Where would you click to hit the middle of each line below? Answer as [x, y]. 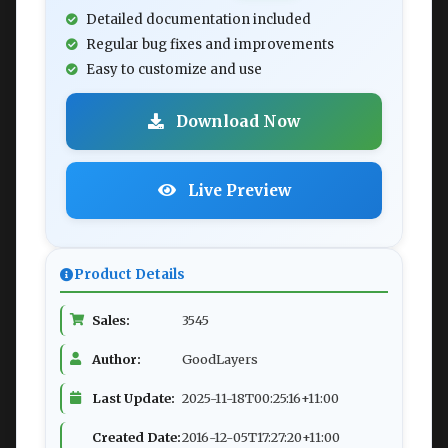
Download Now [236, 121]
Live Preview [237, 190]
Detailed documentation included [198, 20]
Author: [116, 359]
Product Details [129, 275]
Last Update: [133, 398]
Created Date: [136, 437]
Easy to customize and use [174, 70]
